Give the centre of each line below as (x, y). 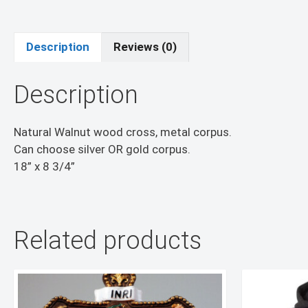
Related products (108, 241)
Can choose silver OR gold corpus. (102, 150)
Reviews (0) (145, 47)
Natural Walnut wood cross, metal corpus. (123, 132)
